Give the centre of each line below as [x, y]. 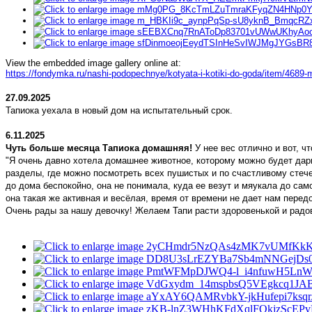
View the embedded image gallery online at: [93, 63]
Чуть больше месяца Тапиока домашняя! [99, 148]
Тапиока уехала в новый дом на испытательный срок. [119, 111]
